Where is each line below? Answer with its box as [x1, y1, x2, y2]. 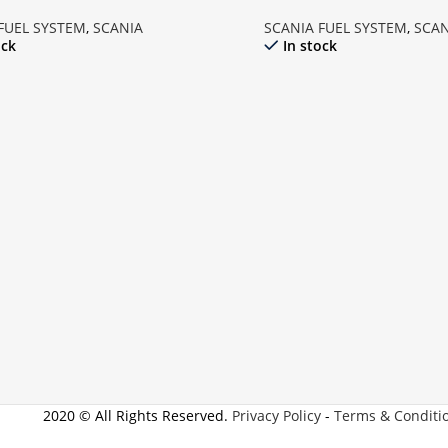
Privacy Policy [231, 406, 321, 426]
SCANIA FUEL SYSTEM [264, 18, 407, 38]
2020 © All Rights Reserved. [42, 406, 232, 426]
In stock [283, 36, 337, 56]
